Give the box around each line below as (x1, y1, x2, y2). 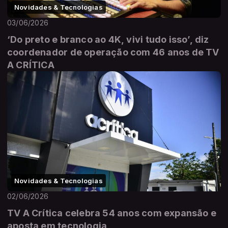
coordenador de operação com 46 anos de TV (7, 46, 219, 58)
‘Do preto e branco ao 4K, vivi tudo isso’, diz (7, 34, 209, 45)
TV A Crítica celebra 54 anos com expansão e (7, 208, 217, 219)
